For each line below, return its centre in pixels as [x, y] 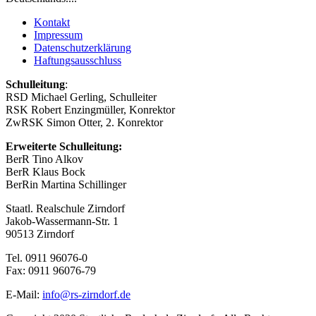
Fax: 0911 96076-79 [51, 270]
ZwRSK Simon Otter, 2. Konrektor [84, 122]
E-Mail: [24, 294]
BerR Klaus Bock [45, 171]
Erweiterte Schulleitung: [64, 146]
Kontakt [52, 22]
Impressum [58, 35]
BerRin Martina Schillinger [66, 184]
